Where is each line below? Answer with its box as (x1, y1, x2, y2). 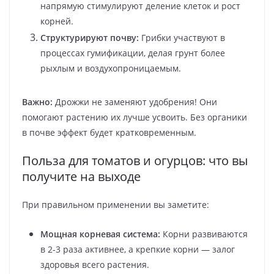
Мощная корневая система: (40, 228, 160, 240)
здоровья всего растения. (40, 258, 149, 270)
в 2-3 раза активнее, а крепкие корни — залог (40, 243, 235, 255)
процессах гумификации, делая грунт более (40, 46, 225, 59)
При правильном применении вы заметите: (22, 198, 209, 210)
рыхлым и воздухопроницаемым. (40, 62, 181, 74)
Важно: (22, 95, 53, 108)
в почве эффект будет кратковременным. (22, 126, 196, 138)
